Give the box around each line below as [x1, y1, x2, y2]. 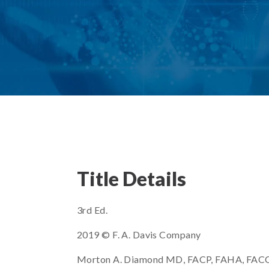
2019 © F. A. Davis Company [77, 229, 201, 240]
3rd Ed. [77, 204, 108, 216]
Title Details [77, 167, 186, 190]
